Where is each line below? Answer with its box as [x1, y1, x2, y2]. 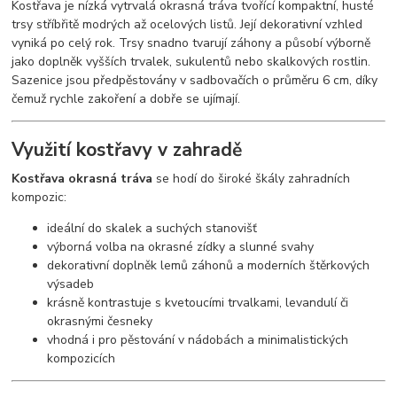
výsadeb [47, 275, 95, 292]
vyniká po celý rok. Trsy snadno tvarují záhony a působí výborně [12, 35, 371, 52]
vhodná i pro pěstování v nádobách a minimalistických [47, 331, 349, 348]
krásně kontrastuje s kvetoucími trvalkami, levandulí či [47, 293, 349, 311]
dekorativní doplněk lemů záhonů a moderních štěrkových [47, 256, 370, 274]
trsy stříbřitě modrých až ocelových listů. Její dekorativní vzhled [12, 16, 363, 34]
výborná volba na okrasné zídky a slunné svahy [47, 237, 315, 255]
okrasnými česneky [47, 312, 153, 330]
